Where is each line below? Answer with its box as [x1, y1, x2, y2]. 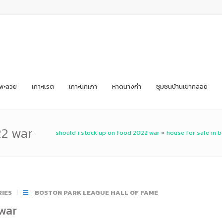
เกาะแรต [32, 82, 54, 91]
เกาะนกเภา [69, 82, 97, 91]
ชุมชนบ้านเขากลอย [156, 82, 208, 91]
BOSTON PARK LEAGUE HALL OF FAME [35, 188, 158, 197]
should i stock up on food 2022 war [55, 128, 160, 137]
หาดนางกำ [112, 82, 141, 91]
